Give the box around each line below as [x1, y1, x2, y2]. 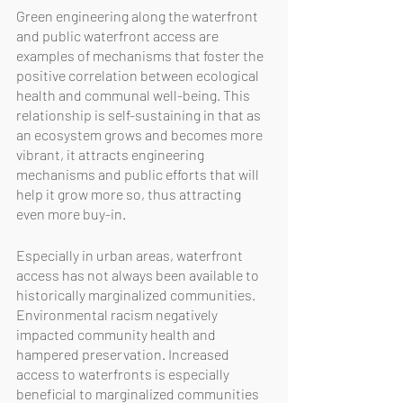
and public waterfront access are [16, 26, 221, 44]
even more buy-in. [16, 204, 129, 222]
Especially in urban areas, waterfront [16, 246, 246, 264]
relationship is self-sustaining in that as [16, 105, 264, 123]
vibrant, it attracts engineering [16, 145, 207, 163]
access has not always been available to [16, 265, 262, 283]
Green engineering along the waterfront [16, 6, 261, 24]
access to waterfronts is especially [16, 364, 232, 382]
